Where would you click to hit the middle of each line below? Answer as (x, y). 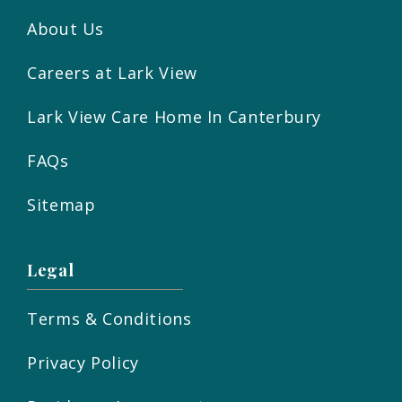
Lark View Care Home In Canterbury (175, 117)
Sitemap (61, 205)
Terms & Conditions (109, 319)
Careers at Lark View (112, 73)
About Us (66, 29)
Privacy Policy (83, 363)
